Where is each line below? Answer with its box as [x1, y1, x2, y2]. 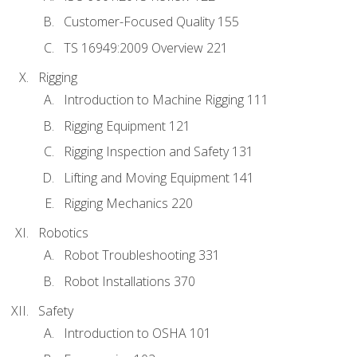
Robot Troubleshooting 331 [64, 246, 220, 265]
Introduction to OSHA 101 [64, 324, 211, 343]
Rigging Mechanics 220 [64, 194, 193, 213]
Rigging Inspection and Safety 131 [64, 143, 253, 161]
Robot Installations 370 [64, 272, 195, 290]
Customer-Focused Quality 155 [64, 13, 239, 31]
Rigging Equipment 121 [64, 116, 190, 135]
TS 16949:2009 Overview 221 [64, 38, 228, 57]
